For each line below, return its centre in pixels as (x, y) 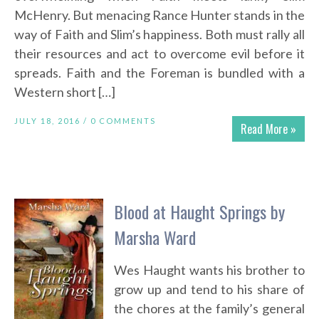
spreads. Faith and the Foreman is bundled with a (159, 73)
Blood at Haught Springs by (199, 212)
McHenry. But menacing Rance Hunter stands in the (159, 15)
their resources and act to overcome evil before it (159, 54)
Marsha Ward (155, 237)
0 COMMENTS (123, 121)
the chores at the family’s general (209, 309)
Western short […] (65, 92)
